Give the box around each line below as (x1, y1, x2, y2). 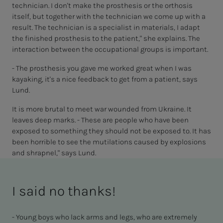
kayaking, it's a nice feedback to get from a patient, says (12, 75, 198, 84)
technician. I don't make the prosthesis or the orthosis (12, 1, 193, 10)
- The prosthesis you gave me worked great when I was (12, 64, 192, 73)
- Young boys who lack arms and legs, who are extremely (12, 213, 197, 222)
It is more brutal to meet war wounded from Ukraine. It (12, 105, 192, 114)
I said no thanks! (12, 183, 116, 200)
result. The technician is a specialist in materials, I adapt (12, 23, 200, 32)
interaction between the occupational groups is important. (12, 45, 210, 54)
